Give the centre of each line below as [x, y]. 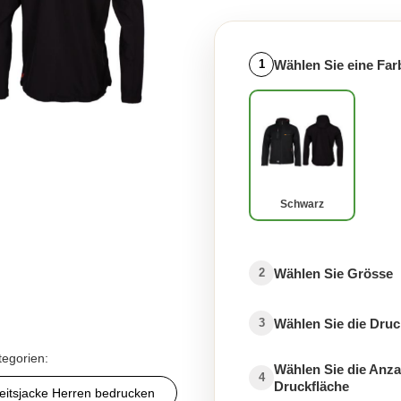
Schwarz [302, 204]
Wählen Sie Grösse [333, 273]
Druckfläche [311, 386]
